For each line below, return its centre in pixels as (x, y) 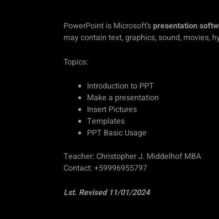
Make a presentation (123, 98)
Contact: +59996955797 (105, 168)
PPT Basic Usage (117, 133)
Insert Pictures (112, 110)
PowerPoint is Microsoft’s (108, 26)
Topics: (76, 62)
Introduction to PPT (120, 86)
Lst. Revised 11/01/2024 (107, 192)
